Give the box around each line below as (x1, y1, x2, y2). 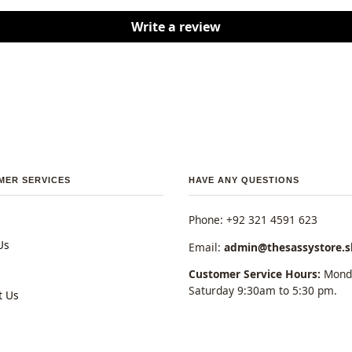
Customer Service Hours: (189, 266, 321, 282)
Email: (189, 239, 224, 255)
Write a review (131, 18, 221, 36)
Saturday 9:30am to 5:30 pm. (189, 283, 337, 299)
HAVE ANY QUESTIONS (189, 174, 299, 185)
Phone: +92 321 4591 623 (189, 211, 317, 227)
